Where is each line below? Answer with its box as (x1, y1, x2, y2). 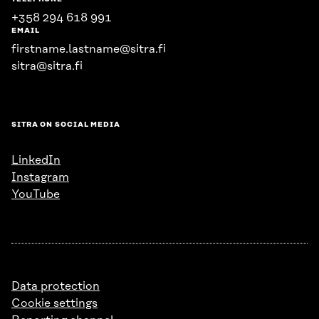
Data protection (11, 280, 100, 293)
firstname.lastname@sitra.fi (11, 43, 166, 56)
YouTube (11, 188, 60, 201)
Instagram (11, 171, 69, 184)
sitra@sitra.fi (11, 60, 83, 73)
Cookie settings (11, 297, 98, 310)
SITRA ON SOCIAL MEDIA (11, 120, 120, 129)
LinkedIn (11, 154, 61, 167)
